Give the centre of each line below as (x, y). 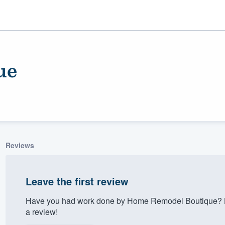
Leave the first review (77, 181)
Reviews (20, 145)
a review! (41, 211)
